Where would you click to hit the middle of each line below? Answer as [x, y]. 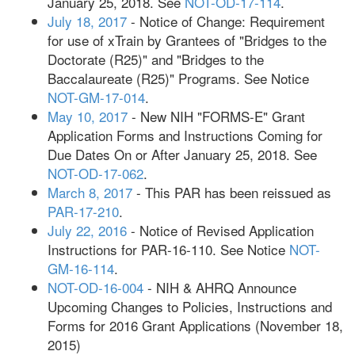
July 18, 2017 [87, 21]
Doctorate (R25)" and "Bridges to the [156, 59]
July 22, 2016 [87, 230]
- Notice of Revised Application [220, 230]
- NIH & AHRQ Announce [220, 287]
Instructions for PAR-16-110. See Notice [168, 249]
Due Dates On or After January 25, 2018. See [182, 154]
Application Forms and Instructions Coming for [185, 135]
